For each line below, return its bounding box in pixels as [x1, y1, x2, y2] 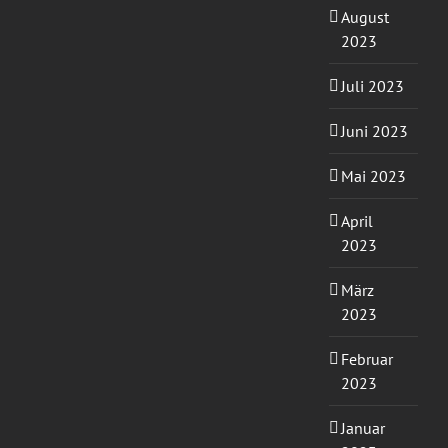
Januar [340, 418, 385, 439]
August [340, 7, 389, 28]
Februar [340, 349, 393, 370]
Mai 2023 [340, 166, 406, 187]
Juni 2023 [340, 121, 408, 142]
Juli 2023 [340, 76, 404, 97]
